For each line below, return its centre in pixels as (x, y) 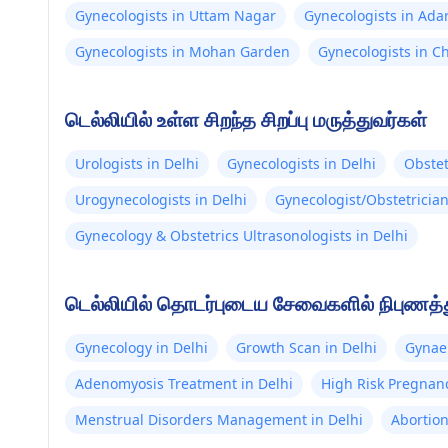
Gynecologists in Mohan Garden (182, 51)
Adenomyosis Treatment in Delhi (184, 383)
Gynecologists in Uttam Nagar (175, 15)
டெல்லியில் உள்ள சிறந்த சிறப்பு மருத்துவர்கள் (246, 119)
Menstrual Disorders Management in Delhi (219, 419)
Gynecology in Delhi (141, 347)
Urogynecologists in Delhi (161, 199)
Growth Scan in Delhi (306, 347)
